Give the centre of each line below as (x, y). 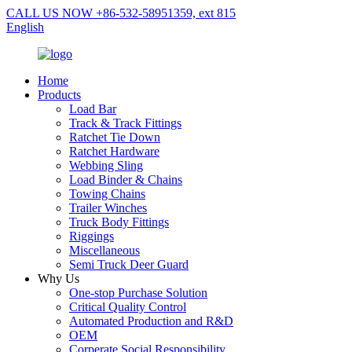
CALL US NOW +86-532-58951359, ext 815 (121, 13)
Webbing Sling (106, 165)
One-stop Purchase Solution (138, 293)
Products (59, 95)
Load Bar (93, 109)
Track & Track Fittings (125, 123)
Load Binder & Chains (126, 180)
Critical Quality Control (128, 307)
